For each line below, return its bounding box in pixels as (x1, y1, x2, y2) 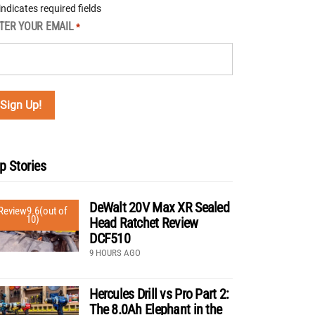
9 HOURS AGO (89, 247, 141, 258)
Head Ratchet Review (89, 214, 198, 231)
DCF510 (89, 229, 130, 247)
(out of (39, 204, 68, 217)
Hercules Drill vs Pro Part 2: (89, 285, 229, 302)
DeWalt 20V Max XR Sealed (89, 198, 229, 216)
